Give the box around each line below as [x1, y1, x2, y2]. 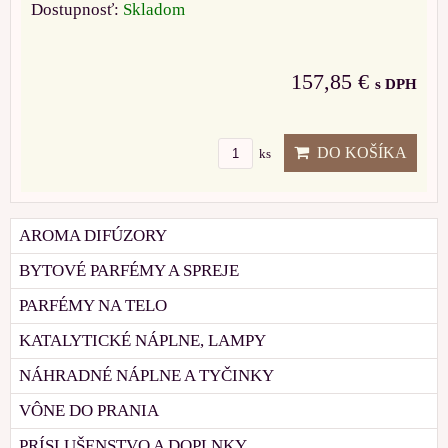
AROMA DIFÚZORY [19, 225, 167, 245]
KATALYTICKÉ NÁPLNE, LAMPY [19, 330, 266, 350]
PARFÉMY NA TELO [19, 295, 167, 315]
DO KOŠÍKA [309, 143, 407, 161]
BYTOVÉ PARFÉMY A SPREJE [19, 260, 239, 280]
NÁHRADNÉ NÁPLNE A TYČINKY [19, 365, 274, 385]
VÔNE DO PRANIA [19, 400, 159, 420]
